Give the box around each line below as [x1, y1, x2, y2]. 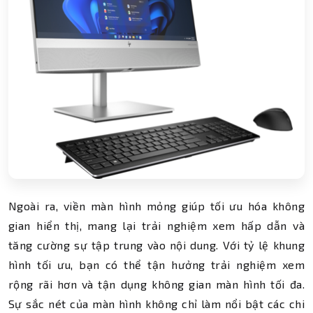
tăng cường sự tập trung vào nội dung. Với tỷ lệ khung [8, 238, 305, 252]
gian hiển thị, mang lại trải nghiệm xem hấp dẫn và [8, 219, 305, 232]
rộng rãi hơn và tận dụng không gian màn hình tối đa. [8, 277, 305, 291]
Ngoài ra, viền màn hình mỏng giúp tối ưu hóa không [8, 199, 305, 212]
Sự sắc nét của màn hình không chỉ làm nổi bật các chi [8, 297, 305, 310]
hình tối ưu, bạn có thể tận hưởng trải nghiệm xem [8, 258, 305, 271]
